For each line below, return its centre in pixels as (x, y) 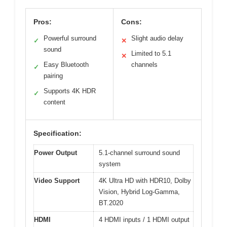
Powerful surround (70, 38)
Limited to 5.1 (151, 53)
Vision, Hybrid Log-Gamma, (139, 192)
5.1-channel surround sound (139, 153)
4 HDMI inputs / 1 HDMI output (144, 219)
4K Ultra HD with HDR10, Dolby (145, 180)
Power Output (55, 153)
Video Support (57, 180)
